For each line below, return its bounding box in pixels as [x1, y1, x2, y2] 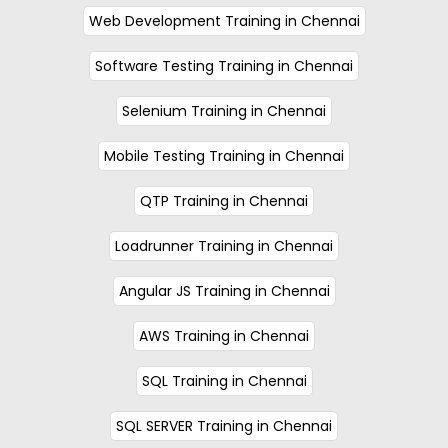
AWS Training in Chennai [139, 325, 309, 346]
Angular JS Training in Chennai [118, 280, 330, 301]
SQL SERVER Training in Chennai [116, 415, 332, 436]
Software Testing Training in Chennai [95, 55, 353, 76]
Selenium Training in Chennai [122, 100, 326, 121]
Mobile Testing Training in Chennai [104, 145, 344, 166]
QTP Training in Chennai [140, 190, 308, 211]
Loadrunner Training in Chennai [115, 235, 333, 256]
